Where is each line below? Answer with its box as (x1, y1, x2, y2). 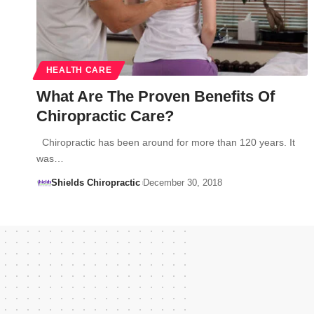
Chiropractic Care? (36, 107, 174, 125)
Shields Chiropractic (50, 177, 140, 188)
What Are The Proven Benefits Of (36, 87, 275, 105)
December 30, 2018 (142, 177, 222, 188)
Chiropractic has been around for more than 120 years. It (36, 136, 295, 148)
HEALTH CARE (46, 65, 112, 74)
